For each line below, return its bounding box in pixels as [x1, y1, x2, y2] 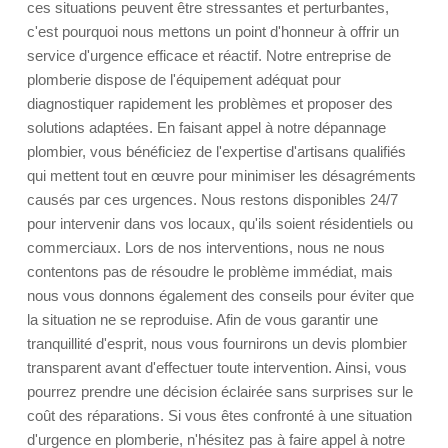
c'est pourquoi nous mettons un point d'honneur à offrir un [27, 23, 399, 40]
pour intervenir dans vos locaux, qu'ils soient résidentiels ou [27, 215, 413, 232]
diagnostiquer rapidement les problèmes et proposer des [27, 95, 393, 112]
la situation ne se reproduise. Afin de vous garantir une [27, 311, 378, 328]
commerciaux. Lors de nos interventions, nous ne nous [27, 239, 385, 256]
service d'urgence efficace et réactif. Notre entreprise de [27, 47, 391, 64]
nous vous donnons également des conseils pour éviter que [27, 287, 414, 304]
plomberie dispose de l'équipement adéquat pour [27, 71, 341, 88]
